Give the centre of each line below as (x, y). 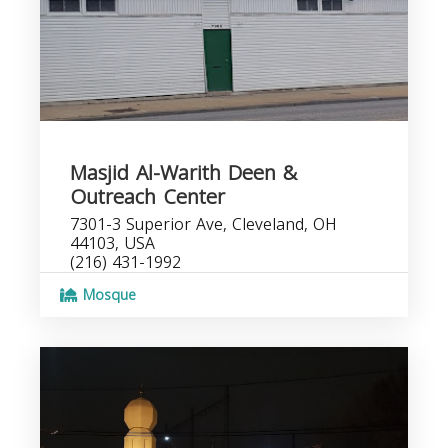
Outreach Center (147, 197)
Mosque (107, 295)
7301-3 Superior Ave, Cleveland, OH (203, 224)
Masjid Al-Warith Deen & (183, 173)
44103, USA (112, 243)
